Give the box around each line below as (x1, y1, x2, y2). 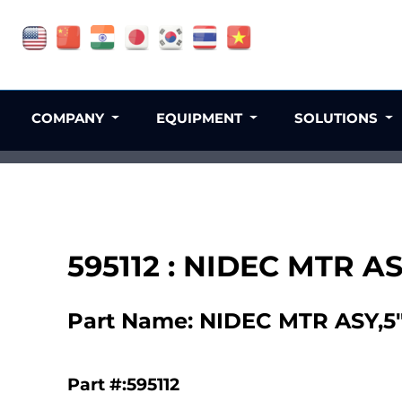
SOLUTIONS (293, 109, 381, 127)
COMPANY (31, 109, 109, 127)
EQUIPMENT (156, 109, 247, 127)
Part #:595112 (67, 373, 179, 395)
